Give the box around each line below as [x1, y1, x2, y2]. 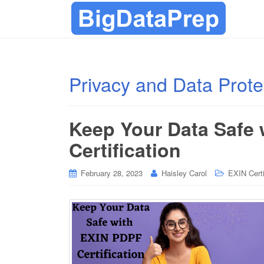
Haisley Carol [161, 167, 207, 179]
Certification [69, 136, 181, 163]
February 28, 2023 [81, 167, 143, 179]
